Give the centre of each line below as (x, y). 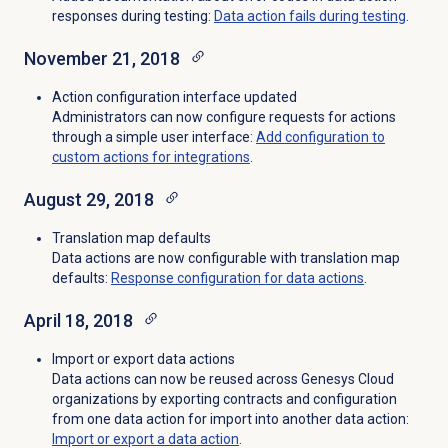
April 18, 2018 (78, 321)
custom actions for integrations (150, 157)
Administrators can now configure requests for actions (223, 117)
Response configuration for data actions (237, 278)
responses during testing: (132, 16)
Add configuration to (320, 137)
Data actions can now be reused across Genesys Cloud (222, 379)
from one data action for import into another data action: (230, 419)
